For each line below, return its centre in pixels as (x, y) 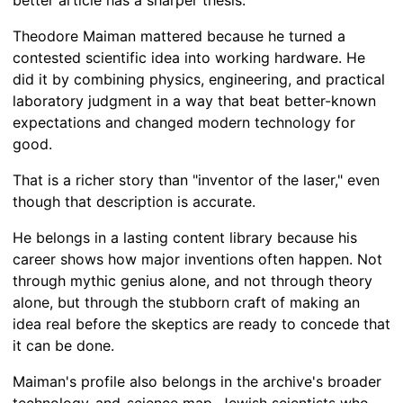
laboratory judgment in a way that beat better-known (194, 101)
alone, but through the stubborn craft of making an (186, 303)
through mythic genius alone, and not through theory (193, 281)
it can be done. (63, 346)
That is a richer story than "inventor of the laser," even (196, 180)
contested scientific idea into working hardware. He (189, 58)
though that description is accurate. (134, 202)
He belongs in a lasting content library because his (185, 238)
